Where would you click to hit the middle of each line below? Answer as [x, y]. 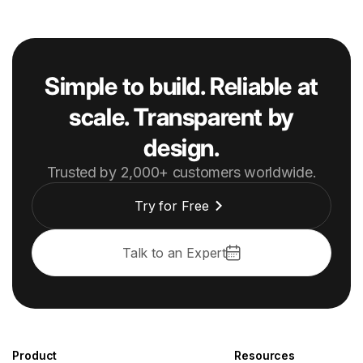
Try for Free [172, 205]
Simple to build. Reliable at [181, 85]
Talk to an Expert [174, 252]
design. [181, 147]
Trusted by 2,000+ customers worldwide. [181, 172]
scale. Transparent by [181, 116]
